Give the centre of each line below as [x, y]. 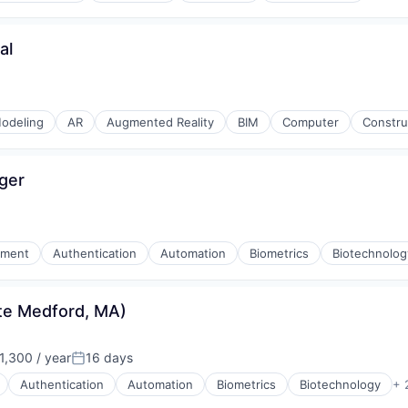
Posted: [96, 365]
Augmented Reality [160, 122]
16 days [109, 357]
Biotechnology [340, 384]
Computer [311, 122]
